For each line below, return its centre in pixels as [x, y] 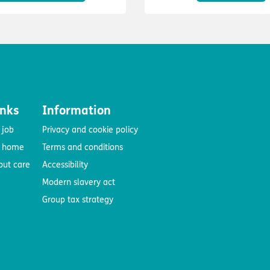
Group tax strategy [78, 200]
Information [77, 111]
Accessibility [65, 165]
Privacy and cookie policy [90, 130]
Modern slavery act [79, 183]
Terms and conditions [83, 148]
